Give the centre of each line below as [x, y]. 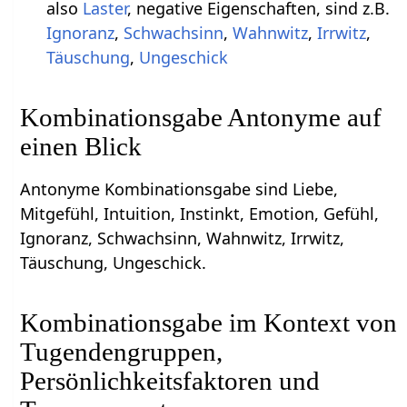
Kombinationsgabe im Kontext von [209, 322]
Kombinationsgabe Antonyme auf [201, 117]
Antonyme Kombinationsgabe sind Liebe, [179, 189]
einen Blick [81, 146]
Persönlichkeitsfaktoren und [170, 380]
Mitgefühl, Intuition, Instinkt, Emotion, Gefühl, [200, 213]
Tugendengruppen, [122, 351]
